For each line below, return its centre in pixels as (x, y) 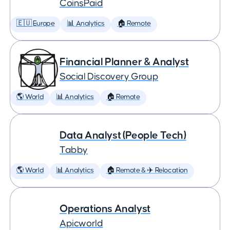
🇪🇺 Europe (36, 24)
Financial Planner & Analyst (124, 62)
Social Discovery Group (109, 77)
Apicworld (81, 224)
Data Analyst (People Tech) (123, 135)
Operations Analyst (105, 209)
